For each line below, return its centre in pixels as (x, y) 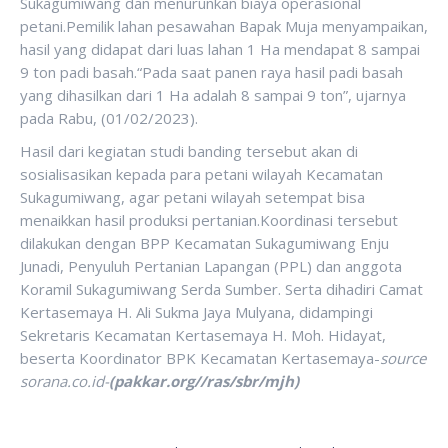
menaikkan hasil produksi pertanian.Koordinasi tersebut (209, 219)
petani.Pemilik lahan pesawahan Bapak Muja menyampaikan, (224, 25)
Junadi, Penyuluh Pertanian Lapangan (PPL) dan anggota (211, 265)
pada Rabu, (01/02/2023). (109, 117)
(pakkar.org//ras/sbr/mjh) (204, 380)
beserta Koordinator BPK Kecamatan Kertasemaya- (200, 357)
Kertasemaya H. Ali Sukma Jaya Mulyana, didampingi (196, 311)
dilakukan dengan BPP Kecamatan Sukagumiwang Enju (204, 242)
